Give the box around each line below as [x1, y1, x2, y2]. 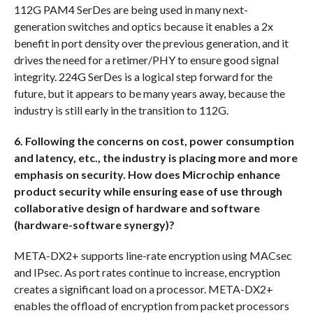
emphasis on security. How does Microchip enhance [13, 168, 280, 182]
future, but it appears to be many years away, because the [13, 87, 285, 101]
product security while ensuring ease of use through [13, 184, 282, 198]
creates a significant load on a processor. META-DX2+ [13, 282, 273, 296]
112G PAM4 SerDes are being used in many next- [13, 3, 248, 17]
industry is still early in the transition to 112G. [13, 103, 228, 117]
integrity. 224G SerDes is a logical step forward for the [13, 70, 272, 84]
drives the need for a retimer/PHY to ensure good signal [13, 53, 279, 67]
